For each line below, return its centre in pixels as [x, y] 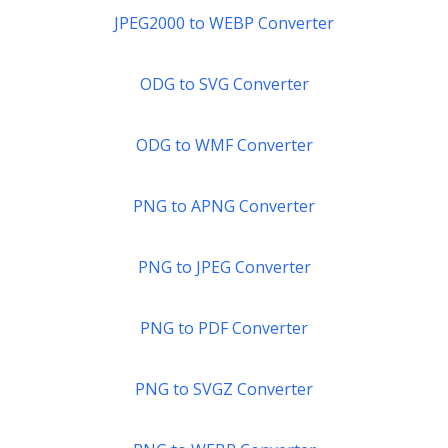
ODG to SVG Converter [224, 84]
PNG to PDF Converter [224, 328]
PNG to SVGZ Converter [224, 389]
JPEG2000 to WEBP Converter [224, 23]
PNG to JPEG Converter [224, 267]
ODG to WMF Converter [224, 145]
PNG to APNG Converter [224, 206]
